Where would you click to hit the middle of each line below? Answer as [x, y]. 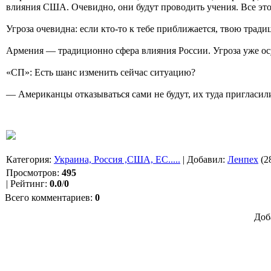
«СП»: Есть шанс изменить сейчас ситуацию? [101, 72]
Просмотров [31, 172]
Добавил [205, 159]
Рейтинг [28, 183]
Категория [28, 159]
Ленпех [243, 159]
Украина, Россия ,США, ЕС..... [117, 159]
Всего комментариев [47, 197]
